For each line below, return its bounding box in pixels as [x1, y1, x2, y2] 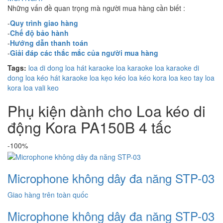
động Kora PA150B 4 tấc [7, 116, 171, 138]
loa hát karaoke [65, 63, 114, 73]
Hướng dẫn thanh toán [10, 38, 88, 48]
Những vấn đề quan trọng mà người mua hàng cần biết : [7, 3, 185, 13]
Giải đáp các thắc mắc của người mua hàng [10, 48, 158, 58]
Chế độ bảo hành [10, 28, 69, 38]
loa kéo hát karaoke [25, 73, 88, 83]
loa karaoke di [155, 63, 199, 73]
